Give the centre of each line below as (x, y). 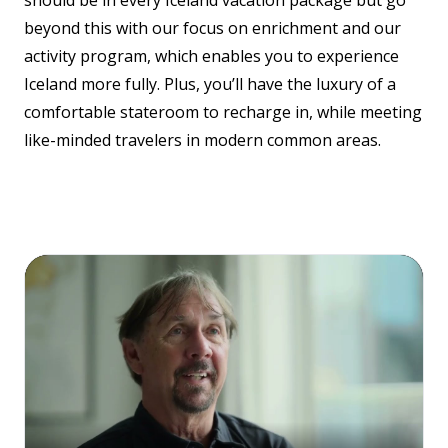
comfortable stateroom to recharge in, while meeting (223, 112)
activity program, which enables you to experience (211, 56)
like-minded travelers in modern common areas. (202, 140)
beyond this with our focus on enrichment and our (212, 28)
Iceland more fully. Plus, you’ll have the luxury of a (210, 84)
